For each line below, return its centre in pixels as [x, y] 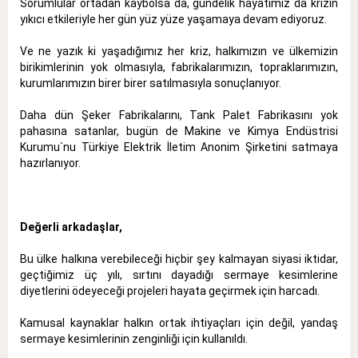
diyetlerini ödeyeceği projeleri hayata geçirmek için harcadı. [170, 290]
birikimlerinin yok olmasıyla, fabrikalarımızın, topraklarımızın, [179, 67]
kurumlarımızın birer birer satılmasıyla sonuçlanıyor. [151, 83]
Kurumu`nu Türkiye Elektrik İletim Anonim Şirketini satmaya [179, 147]
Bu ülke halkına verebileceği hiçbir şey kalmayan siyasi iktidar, [179, 259]
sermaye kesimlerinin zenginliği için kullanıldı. [134, 338]
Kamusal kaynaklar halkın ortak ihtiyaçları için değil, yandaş [179, 322]
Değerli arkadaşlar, [71, 227]
